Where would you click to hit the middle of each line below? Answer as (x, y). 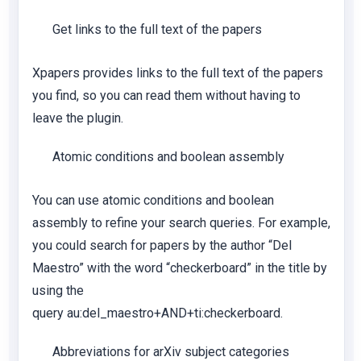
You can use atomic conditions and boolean (153, 200)
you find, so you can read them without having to (166, 95)
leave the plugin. (78, 118)
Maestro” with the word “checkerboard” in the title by (180, 268)
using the (58, 290)
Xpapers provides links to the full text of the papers (178, 73)
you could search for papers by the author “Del (162, 245)
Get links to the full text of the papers (157, 29)
